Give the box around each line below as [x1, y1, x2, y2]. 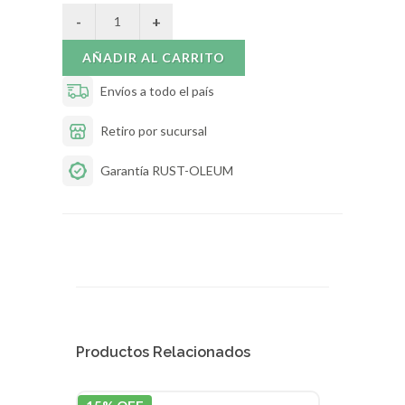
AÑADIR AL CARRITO [162, 49, 225, 65]
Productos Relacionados [76, 343, 250, 361]
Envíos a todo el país [100, 83, 214, 99]
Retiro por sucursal [100, 123, 207, 139]
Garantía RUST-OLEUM [100, 163, 233, 179]
